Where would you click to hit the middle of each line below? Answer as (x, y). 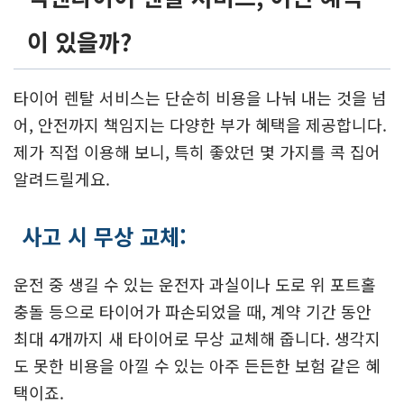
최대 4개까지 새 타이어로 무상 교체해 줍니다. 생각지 (197, 338)
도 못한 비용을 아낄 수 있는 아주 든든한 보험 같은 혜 (197, 365)
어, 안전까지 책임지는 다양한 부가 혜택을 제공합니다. (200, 124)
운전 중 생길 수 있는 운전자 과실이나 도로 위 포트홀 (195, 284)
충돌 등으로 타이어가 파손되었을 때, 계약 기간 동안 (193, 311)
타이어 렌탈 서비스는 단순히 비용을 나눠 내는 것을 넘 (200, 97)
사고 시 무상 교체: (104, 235)
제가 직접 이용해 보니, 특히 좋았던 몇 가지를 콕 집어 (197, 151)
